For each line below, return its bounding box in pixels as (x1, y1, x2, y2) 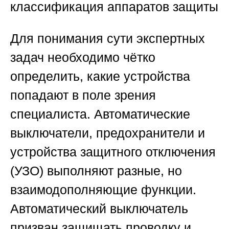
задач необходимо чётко (10, 50, 155, 65)
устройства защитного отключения (10, 145, 216, 159)
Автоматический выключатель (10, 201, 188, 216)
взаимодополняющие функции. (10, 182, 196, 197)
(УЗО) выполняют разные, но (10, 164, 182, 178)
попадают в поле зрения (10, 88, 156, 103)
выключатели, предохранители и (10, 126, 205, 141)
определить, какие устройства (10, 69, 190, 84)
